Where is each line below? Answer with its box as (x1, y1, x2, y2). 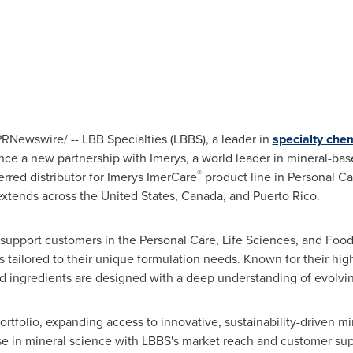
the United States (79, 187, 175, 205)
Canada (180, 187, 223, 205)
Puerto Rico (252, 187, 317, 205)
